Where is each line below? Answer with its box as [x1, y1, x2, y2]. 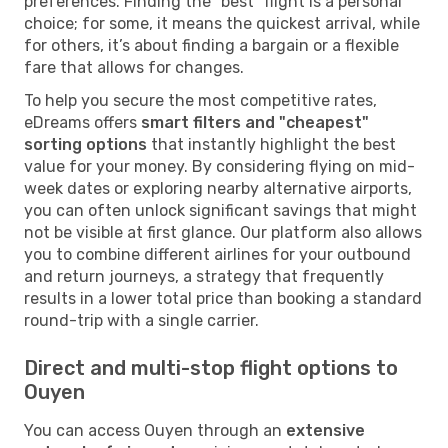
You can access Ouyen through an [24, 420, 286, 440]
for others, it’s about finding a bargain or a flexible [24, 35, 399, 55]
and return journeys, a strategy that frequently [24, 266, 384, 286]
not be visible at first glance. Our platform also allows [24, 222, 422, 242]
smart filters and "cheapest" [141, 112, 369, 132]
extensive [286, 420, 365, 440]
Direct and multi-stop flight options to [24, 355, 398, 380]
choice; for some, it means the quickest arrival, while [24, 13, 420, 33]
